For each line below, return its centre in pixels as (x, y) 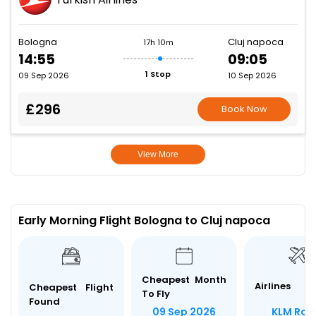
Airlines (273, 286)
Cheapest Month (184, 279)
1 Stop (158, 74)
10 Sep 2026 (252, 76)
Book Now (244, 109)
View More (158, 155)
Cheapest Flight (71, 288)
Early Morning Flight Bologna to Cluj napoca (144, 221)
